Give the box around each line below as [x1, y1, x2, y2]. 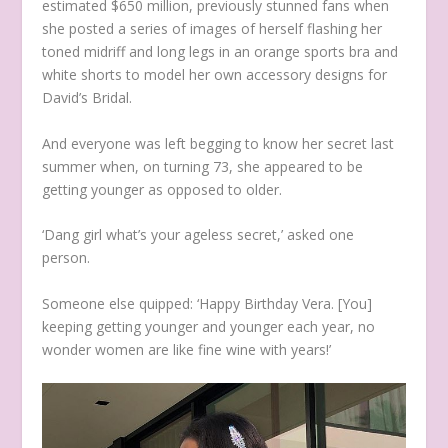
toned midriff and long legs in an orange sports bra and [42, 42, 399, 62]
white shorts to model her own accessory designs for [42, 65, 388, 85]
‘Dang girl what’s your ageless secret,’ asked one [42, 225, 355, 245]
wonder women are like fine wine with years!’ [42, 339, 336, 359]
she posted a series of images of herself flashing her [42, 19, 383, 39]
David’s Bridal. [42, 88, 133, 108]
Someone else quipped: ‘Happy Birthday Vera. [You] [42, 293, 373, 313]
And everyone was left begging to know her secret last [42, 133, 395, 153]
